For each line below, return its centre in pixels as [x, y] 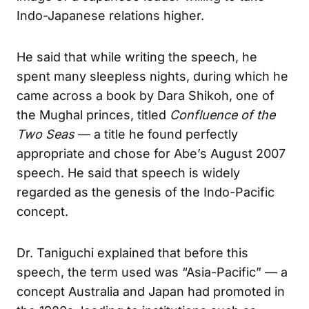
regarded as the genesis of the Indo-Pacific [146, 192]
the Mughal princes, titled [93, 114]
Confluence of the [222, 114]
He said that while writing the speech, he [137, 57]
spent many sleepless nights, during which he [152, 76]
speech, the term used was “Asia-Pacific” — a [152, 272]
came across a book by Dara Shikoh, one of [146, 95]
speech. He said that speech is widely [128, 172]
